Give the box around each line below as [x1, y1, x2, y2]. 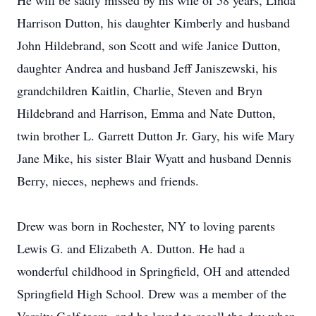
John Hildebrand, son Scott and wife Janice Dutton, [17, 37, 281, 54]
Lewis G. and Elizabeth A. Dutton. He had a [17, 240, 245, 257]
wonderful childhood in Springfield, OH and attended [17, 262, 290, 279]
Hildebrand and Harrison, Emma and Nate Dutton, [17, 104, 276, 121]
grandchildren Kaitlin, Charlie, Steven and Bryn [17, 82, 262, 99]
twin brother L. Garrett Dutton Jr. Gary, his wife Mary [17, 127, 295, 144]
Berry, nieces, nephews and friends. [17, 172, 199, 189]
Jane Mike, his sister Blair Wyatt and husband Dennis [17, 150, 291, 166]
